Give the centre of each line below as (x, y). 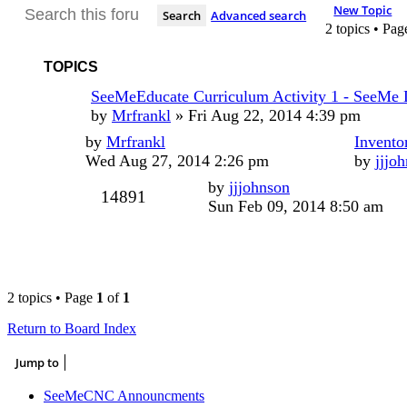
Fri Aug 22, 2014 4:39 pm (274, 115)
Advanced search (259, 15)
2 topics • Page (52, 297)
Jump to (37, 362)
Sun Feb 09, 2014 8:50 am (296, 206)
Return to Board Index (72, 328)
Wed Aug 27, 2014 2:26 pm (177, 160)
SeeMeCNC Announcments (124, 395)
